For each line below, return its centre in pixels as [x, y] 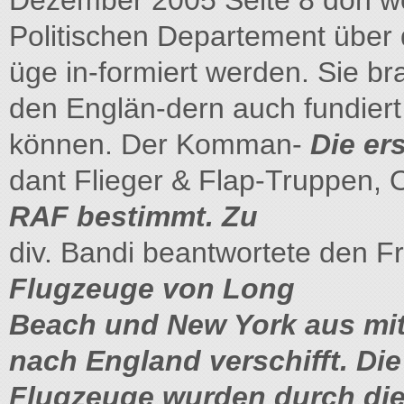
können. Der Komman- [160, 144]
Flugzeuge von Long [152, 289]
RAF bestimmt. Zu [133, 216]
